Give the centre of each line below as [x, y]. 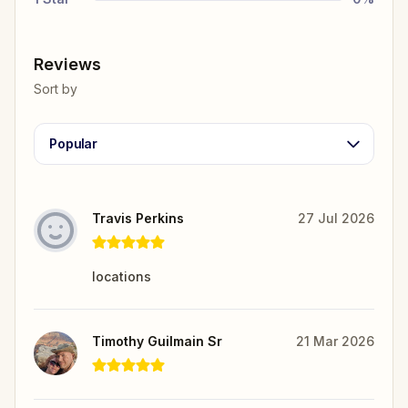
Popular [73, 143]
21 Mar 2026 [335, 341]
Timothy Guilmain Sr [157, 341]
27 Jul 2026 [336, 218]
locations [122, 276]
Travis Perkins [138, 218]
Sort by [56, 88]
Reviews [67, 64]
